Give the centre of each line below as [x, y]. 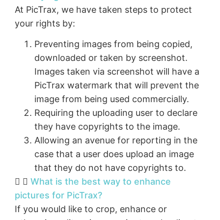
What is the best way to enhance [101, 182]
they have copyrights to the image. [107, 127]
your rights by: [45, 23]
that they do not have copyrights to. [110, 168]
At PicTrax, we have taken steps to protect [103, 10]
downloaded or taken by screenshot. [111, 58]
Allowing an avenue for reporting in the [116, 140]
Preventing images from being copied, [113, 44]
